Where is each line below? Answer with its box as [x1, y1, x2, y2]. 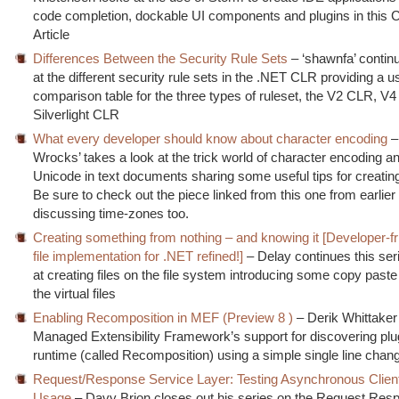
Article [33, 26, 70, 42]
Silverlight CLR [33, 106, 120, 122]
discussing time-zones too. [33, 205, 190, 221]
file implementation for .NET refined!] [33, 248, 244, 264]
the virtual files [33, 285, 117, 301]
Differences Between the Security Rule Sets [33, 50, 289, 66]
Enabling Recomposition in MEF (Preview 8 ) [33, 309, 294, 325]
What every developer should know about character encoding [33, 130, 388, 146]
